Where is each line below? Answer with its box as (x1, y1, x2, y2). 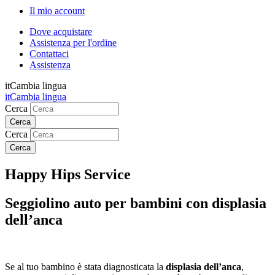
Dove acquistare (29, 26, 92, 37)
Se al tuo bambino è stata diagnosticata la (5, 261, 166, 272)
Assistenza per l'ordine (29, 37, 117, 48)
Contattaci (29, 48, 69, 59)
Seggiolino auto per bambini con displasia (5, 195, 266, 211)
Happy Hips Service (5, 166, 131, 182)
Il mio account (29, 6, 85, 16)
